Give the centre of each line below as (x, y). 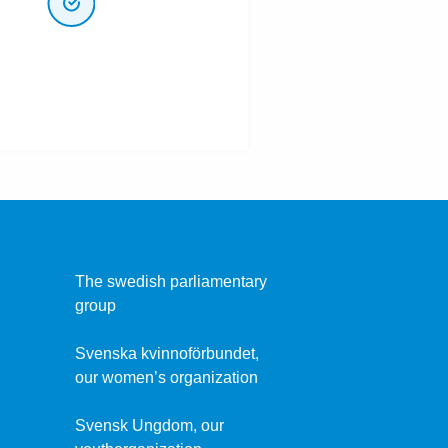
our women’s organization (166, 377)
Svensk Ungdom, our (149, 425)
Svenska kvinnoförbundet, (166, 353)
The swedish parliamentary (170, 281)
